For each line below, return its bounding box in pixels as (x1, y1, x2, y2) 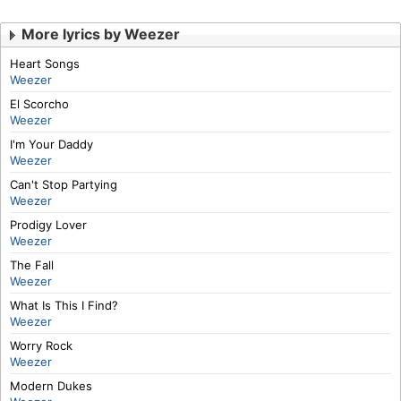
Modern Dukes (10, 379, 92, 393)
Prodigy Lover (10, 218, 87, 232)
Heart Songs (10, 56, 80, 71)
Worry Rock (10, 338, 73, 353)
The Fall (10, 258, 54, 272)
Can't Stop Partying (10, 177, 117, 192)
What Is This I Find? (10, 298, 118, 312)
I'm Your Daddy (10, 137, 93, 151)
